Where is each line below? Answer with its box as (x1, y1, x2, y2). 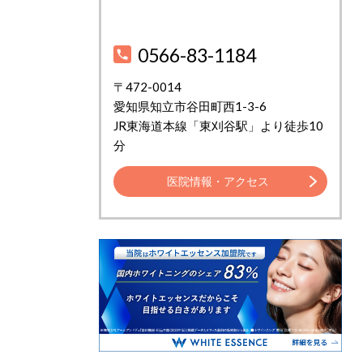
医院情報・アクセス (166, 173, 269, 188)
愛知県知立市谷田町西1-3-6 (113, 99, 267, 114)
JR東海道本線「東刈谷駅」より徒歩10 (113, 118, 323, 134)
